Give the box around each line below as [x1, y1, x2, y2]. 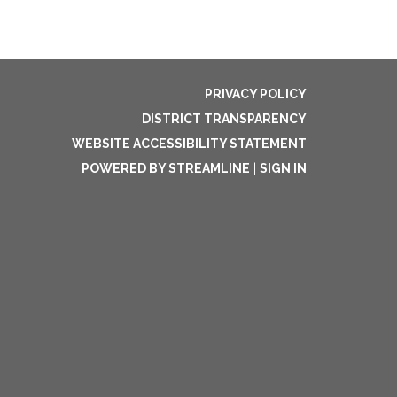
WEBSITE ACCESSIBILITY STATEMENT [72, 136, 307, 151]
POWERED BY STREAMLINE [82, 161, 250, 175]
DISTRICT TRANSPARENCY [142, 112, 307, 126]
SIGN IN [260, 161, 307, 175]
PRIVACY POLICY [205, 87, 307, 101]
